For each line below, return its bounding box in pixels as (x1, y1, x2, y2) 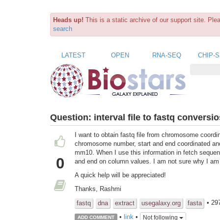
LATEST (61, 51, 85, 59)
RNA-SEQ (152, 51, 181, 59)
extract (115, 199, 135, 207)
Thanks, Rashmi (75, 185, 121, 193)
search (53, 25, 72, 32)
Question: (50, 112, 94, 122)
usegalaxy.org (141, 199, 181, 207)
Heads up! (53, 16, 83, 24)
